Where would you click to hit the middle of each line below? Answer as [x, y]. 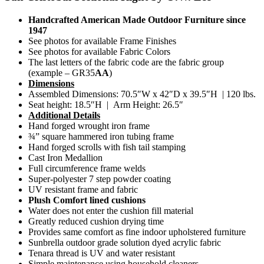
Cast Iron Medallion [65, 157]
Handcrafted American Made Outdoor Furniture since [137, 19]
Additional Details [64, 115]
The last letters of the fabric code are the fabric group [126, 62]
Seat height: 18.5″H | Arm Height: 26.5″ [106, 104]
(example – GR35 [62, 72]
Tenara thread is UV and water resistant [102, 253]
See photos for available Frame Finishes [102, 41]
